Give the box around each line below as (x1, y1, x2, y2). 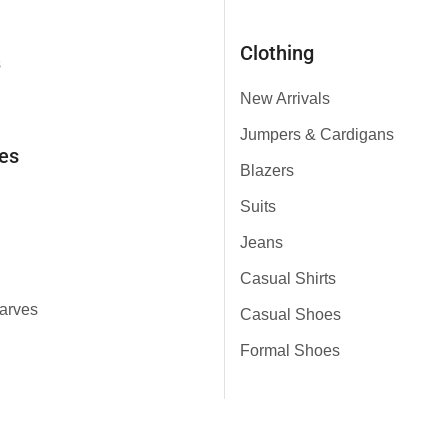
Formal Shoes (240, 341, 340, 359)
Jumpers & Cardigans (240, 125, 394, 143)
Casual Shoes (240, 305, 341, 323)
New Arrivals (240, 89, 330, 107)
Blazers (240, 161, 294, 179)
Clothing (240, 41, 314, 65)
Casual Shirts (240, 269, 336, 287)
